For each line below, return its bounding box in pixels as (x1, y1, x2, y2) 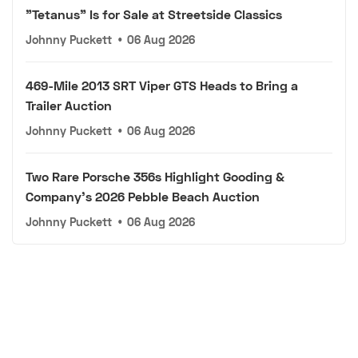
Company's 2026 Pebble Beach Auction (26, 188, 260, 204)
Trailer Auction (26, 97, 112, 113)
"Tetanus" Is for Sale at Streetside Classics (26, 6, 282, 22)
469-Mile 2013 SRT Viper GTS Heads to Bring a (26, 77, 298, 93)
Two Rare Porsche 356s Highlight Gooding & (26, 168, 284, 184)
